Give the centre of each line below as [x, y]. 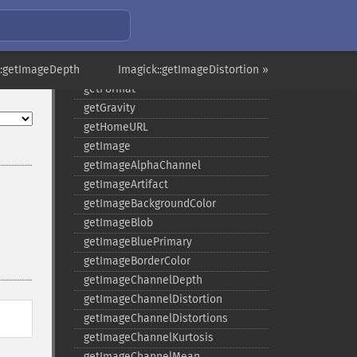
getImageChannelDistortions [155, 318]
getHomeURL [116, 127]
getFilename [115, 51]
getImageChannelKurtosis [148, 337]
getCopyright [115, 31]
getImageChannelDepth [143, 280]
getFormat [109, 89]
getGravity [109, 108]
